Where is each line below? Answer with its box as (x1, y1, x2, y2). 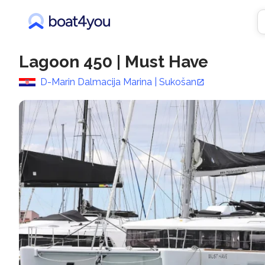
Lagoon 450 (19, 52, 112, 72)
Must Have (125, 52, 208, 72)
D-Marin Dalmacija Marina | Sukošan (40, 76, 196, 88)
